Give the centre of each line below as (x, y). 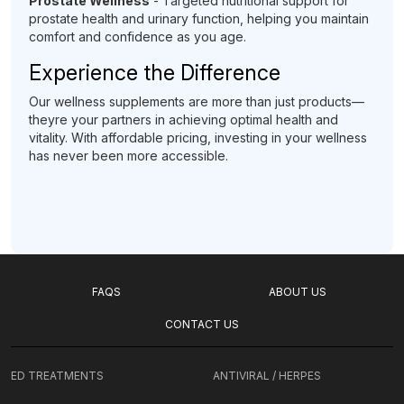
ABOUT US (298, 292)
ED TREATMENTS (57, 376)
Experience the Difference (155, 73)
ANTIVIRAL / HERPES (267, 376)
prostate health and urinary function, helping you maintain (199, 18)
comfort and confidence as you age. (138, 37)
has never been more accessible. (129, 156)
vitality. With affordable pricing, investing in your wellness (198, 138)
